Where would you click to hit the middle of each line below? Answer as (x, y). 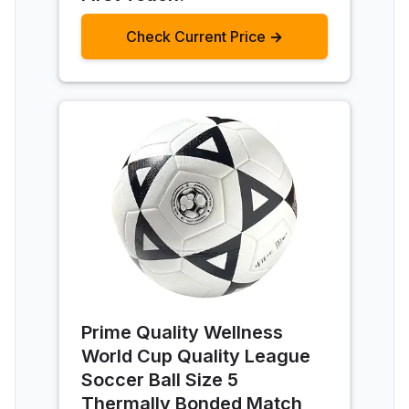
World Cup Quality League (196, 356)
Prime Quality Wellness (182, 332)
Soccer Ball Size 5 (160, 379)
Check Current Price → (204, 36)
